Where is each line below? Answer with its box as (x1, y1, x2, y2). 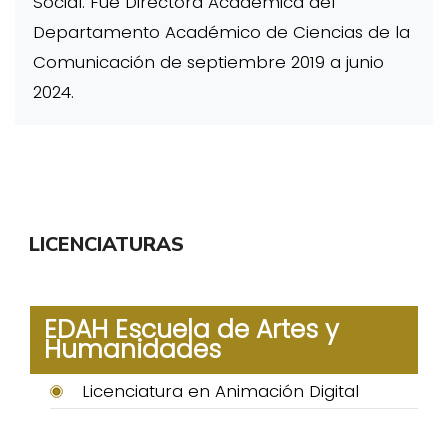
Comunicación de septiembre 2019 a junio (32, 50, 384, 75)
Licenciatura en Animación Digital (82, 378, 359, 403)
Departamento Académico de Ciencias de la (32, 20, 410, 45)
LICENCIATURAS (29, 230, 184, 258)
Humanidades (44, 331, 221, 367)
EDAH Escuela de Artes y (44, 311, 339, 347)
